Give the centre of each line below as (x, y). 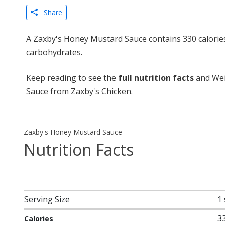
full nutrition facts (156, 78)
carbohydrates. (54, 52)
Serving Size (47, 199)
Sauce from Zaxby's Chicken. (79, 91)
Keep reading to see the (72, 78)
